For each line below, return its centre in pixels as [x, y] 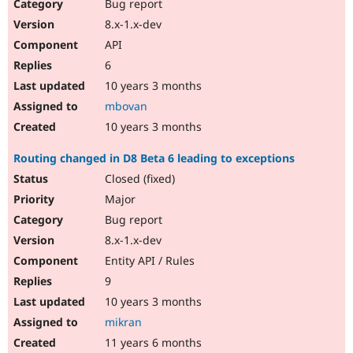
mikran [123, 322]
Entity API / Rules [148, 261]
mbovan [126, 106]
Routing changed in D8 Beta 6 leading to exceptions [154, 158]
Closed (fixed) [138, 179]
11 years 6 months [152, 343]
